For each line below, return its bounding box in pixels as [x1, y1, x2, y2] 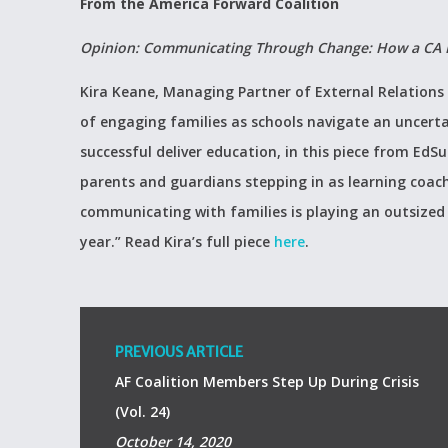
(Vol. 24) [115, 402, 170, 421]
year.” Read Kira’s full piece [80, 232, 274, 251]
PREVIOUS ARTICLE [115, 343, 243, 361]
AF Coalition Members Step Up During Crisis [115, 372, 419, 391]
